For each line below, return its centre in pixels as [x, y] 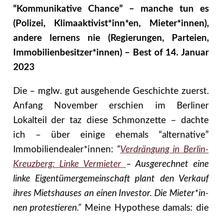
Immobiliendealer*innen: [63, 149]
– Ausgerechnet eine [167, 164]
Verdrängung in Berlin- [164, 149]
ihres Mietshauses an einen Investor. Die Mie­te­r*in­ [111, 193]
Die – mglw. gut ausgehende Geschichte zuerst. [111, 91]
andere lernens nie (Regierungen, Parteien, [111, 38]
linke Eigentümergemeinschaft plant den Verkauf [111, 179]
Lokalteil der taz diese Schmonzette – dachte [111, 120]
